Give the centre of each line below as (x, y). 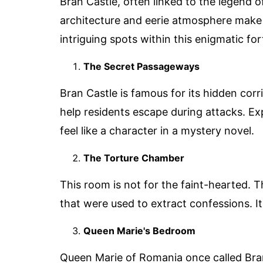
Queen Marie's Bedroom (139, 231)
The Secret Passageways (141, 67)
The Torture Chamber (134, 158)
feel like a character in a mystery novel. (157, 131)
